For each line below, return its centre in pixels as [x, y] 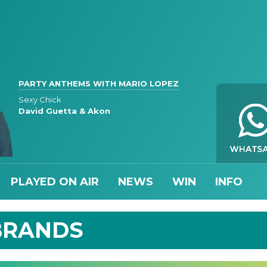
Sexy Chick [40, 99]
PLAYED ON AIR [55, 181]
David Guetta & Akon [64, 111]
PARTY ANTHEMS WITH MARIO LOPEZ [99, 83]
